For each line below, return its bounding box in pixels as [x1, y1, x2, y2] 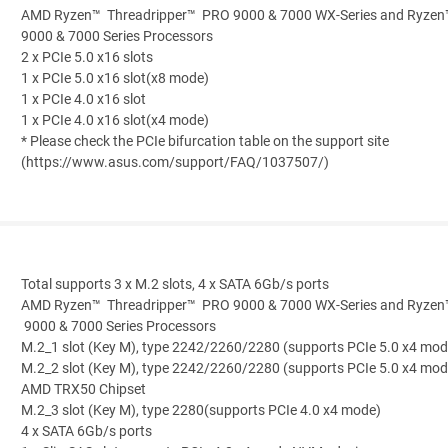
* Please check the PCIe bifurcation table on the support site [21, 133, 389, 151]
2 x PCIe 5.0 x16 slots [21, 49, 153, 67]
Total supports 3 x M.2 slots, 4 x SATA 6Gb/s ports [21, 276, 329, 294]
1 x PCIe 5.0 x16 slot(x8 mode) [21, 70, 209, 88]
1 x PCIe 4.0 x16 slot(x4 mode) [21, 112, 209, 130]
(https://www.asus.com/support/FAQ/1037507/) [21, 154, 329, 172]
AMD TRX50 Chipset [21, 381, 146, 399]
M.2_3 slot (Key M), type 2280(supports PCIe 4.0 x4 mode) [21, 402, 381, 420]
